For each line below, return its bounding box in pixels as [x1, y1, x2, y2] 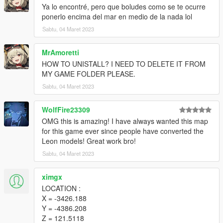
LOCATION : [42, 183, 81, 194]
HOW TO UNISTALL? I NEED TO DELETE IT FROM [42, 59, 206, 69]
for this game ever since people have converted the [42, 126, 204, 136]
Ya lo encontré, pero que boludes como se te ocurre [42, 1, 206, 12]
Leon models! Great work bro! [42, 136, 136, 146]
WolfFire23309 [42, 105, 90, 115]
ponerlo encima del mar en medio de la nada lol [42, 11, 192, 22]
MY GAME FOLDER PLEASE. [42, 69, 135, 79]
